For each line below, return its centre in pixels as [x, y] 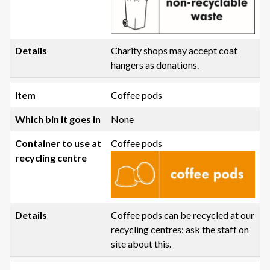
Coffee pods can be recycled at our [183, 215]
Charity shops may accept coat [174, 50]
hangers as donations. [155, 64]
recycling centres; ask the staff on [180, 230]
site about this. [141, 244]
